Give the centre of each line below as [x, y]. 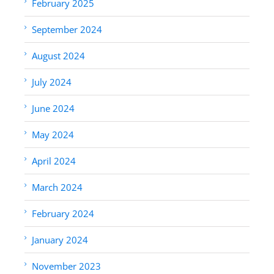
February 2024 [63, 213]
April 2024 [54, 161]
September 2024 [67, 29]
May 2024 [53, 134]
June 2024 [53, 108]
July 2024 [52, 82]
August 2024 [58, 55]
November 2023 [66, 266]
